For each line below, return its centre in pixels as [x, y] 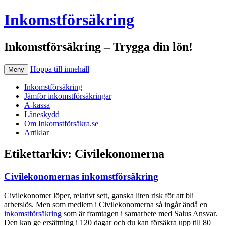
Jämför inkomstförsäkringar [68, 96]
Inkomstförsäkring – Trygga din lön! [98, 47]
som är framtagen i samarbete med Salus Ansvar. [139, 214]
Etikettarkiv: [39, 154]
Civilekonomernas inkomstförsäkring [81, 176]
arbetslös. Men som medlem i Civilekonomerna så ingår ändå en [106, 205]
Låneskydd [42, 114]
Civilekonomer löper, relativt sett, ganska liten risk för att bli [99, 196]
